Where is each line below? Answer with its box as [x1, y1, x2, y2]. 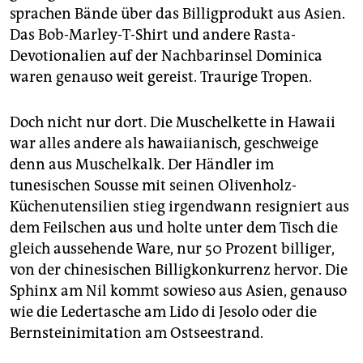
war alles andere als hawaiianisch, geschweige [10, 134, 318, 152]
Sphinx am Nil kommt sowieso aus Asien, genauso [10, 281, 347, 300]
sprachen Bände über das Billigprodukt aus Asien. [10, 4, 345, 23]
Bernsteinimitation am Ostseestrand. [10, 323, 263, 342]
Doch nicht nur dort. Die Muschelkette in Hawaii [10, 113, 335, 131]
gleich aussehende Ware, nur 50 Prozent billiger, [10, 239, 335, 258]
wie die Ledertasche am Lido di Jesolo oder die [10, 302, 317, 321]
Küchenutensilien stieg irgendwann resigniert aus [10, 197, 349, 216]
